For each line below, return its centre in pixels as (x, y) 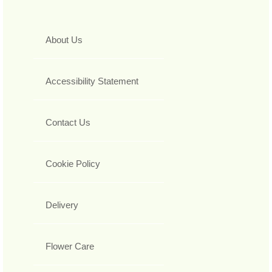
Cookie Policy (73, 164)
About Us (64, 40)
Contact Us (68, 123)
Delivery (62, 205)
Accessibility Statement (92, 81)
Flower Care (70, 246)
